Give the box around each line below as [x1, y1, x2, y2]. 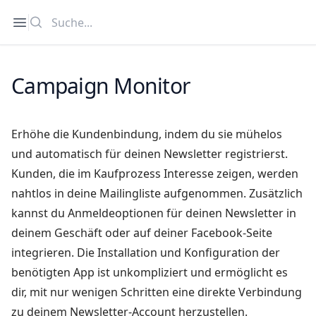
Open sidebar [19, 13, 92, 30]
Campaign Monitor [11, 71, 190, 100]
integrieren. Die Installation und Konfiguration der [11, 245, 280, 260]
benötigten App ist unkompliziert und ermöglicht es [11, 265, 288, 280]
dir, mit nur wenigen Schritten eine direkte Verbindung [11, 284, 302, 300]
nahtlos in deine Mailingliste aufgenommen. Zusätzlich [11, 186, 303, 201]
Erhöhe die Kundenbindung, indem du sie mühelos [11, 126, 282, 142]
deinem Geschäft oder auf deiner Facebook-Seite [11, 225, 272, 241]
